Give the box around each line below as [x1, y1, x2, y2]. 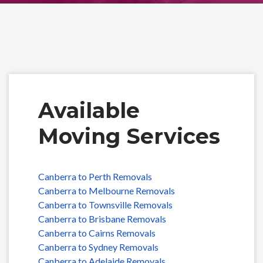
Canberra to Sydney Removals [38, 241, 159, 252]
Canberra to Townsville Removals [38, 199, 173, 210]
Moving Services [38, 123, 220, 149]
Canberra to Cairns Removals [38, 227, 156, 238]
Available [38, 97, 140, 123]
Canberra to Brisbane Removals [38, 213, 166, 224]
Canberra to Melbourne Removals [38, 185, 175, 196]
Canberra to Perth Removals [38, 171, 152, 182]
